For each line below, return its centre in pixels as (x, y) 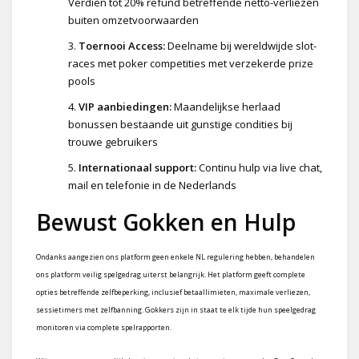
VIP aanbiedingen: (125, 106)
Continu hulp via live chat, (259, 167)
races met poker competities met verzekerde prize (191, 63)
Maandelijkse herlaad (226, 106)
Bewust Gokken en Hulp (166, 222)
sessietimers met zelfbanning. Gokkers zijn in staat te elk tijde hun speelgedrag (176, 309)
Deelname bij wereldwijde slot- (241, 45)
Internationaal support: (137, 167)
